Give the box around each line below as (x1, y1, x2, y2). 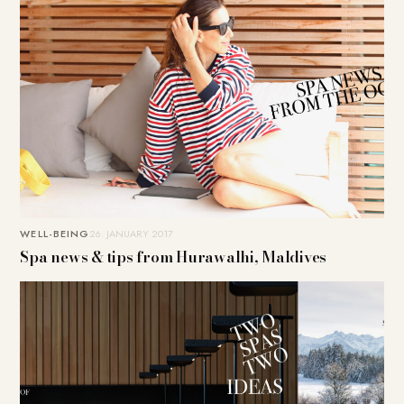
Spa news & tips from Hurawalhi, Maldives (20, 245, 327, 270)
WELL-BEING (20, 226, 90, 242)
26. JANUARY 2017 (89, 226, 174, 242)
